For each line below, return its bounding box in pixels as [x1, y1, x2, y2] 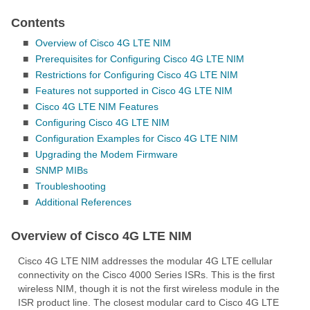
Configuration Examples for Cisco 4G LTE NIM [35, 133, 238, 144]
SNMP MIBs [35, 165, 88, 176]
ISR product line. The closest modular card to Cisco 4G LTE [18, 297, 279, 308]
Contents [11, 16, 65, 30]
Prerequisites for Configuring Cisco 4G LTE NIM [35, 53, 244, 64]
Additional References [35, 197, 131, 208]
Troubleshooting [35, 181, 106, 192]
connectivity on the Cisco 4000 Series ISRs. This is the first [18, 269, 275, 280]
